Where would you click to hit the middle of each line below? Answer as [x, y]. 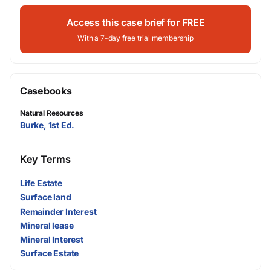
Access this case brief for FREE [135, 22]
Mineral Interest [52, 239]
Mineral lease [47, 225]
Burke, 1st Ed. [47, 125]
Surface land [46, 197]
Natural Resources [52, 113]
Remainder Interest [58, 211]
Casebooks [46, 91]
